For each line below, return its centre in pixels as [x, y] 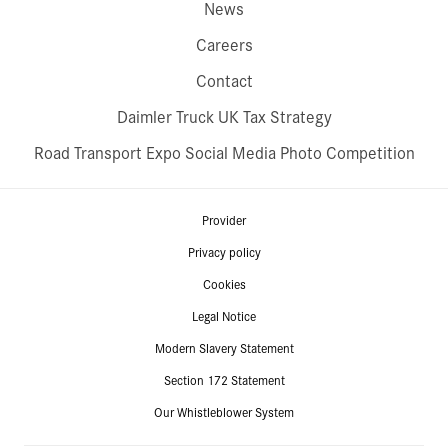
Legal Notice [224, 316]
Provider [224, 220]
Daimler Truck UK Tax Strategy [224, 117]
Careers [224, 45]
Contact [224, 81]
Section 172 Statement [224, 380]
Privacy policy [224, 252]
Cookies [224, 284]
